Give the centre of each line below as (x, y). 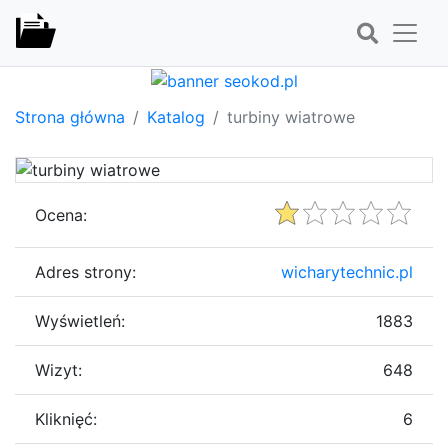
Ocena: (61, 214)
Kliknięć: (66, 418)
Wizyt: (58, 369)
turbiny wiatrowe (291, 116)
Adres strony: (85, 271)
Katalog (176, 116)
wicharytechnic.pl (347, 271)
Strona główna (70, 116)
